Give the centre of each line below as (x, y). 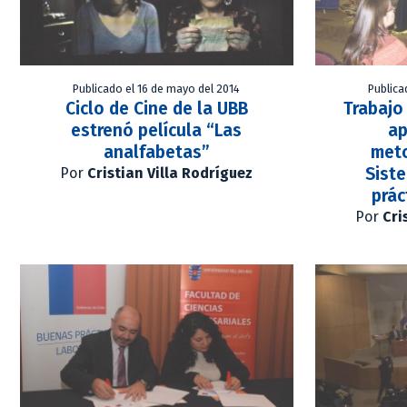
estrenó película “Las (157, 131)
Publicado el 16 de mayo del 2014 (157, 89)
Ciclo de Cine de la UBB (156, 109)
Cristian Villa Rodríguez (170, 174)
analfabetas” (156, 153)
